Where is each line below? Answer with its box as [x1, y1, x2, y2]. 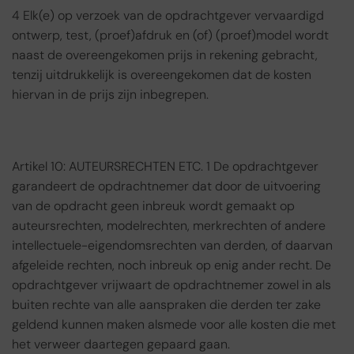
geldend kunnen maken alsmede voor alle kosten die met [12, 316, 336, 333]
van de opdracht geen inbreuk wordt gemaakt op [12, 198, 295, 215]
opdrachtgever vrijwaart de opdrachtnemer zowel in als [12, 277, 331, 294]
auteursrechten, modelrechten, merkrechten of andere [12, 217, 326, 235]
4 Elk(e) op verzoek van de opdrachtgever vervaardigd [12, 6, 324, 24]
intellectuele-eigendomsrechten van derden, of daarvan [12, 237, 333, 254]
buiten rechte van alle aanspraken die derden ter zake [12, 296, 321, 314]
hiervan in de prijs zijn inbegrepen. [12, 85, 209, 103]
